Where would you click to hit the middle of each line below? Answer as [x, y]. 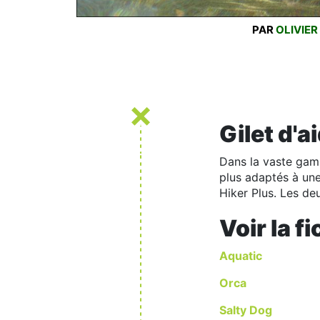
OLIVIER [297, 30]
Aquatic [241, 255]
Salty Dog [246, 310]
